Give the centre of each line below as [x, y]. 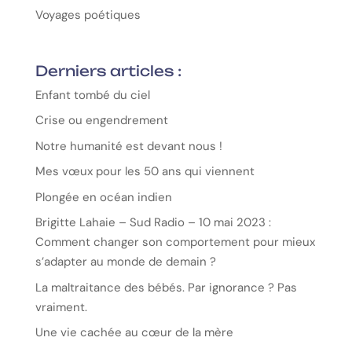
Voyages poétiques [88, 15]
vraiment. [61, 307]
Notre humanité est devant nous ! [128, 146]
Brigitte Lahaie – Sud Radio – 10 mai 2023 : [153, 223]
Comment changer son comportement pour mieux [175, 242]
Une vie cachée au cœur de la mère [134, 333]
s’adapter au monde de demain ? [125, 262]
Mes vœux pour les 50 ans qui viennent [145, 172]
